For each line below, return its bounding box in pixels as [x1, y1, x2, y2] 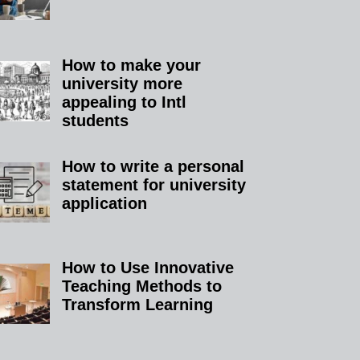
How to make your [62, 55, 202, 74]
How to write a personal [62, 157, 245, 175]
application [62, 194, 148, 212]
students [62, 111, 129, 129]
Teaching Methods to [62, 276, 223, 295]
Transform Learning [62, 295, 214, 313]
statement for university [62, 175, 247, 194]
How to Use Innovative [62, 258, 235, 276]
